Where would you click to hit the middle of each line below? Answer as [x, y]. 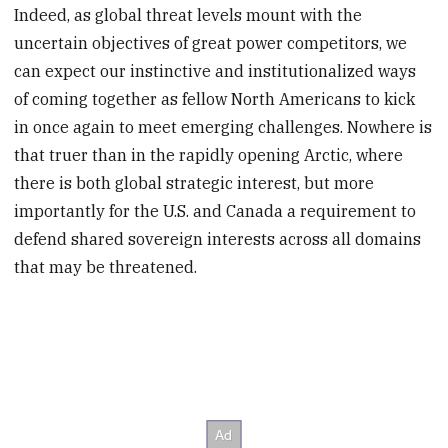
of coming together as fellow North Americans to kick [215, 98]
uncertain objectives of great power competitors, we [211, 42]
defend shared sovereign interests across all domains [218, 238]
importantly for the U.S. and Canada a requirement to [215, 210]
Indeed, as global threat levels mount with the [188, 14]
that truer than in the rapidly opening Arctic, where [209, 154]
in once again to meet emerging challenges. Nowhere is [223, 126]
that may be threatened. [106, 266]
